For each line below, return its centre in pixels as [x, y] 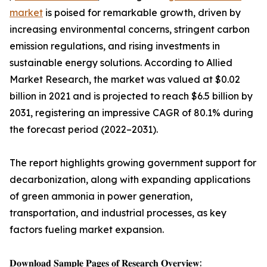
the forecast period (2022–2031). [84, 130]
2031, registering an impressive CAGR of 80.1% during [131, 113]
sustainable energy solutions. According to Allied [121, 63]
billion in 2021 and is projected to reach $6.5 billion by [131, 96]
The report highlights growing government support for [133, 163]
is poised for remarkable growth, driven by [142, 13]
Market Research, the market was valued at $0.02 [125, 80]
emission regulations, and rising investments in [115, 46]
